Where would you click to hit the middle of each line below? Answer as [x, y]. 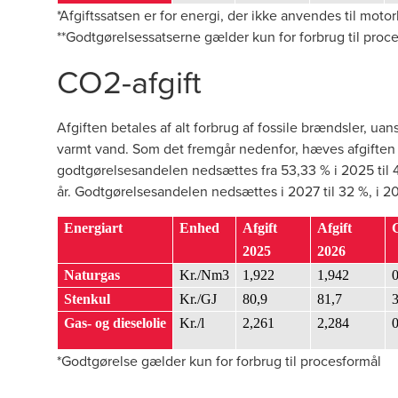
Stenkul [87, 299]
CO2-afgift [129, 81]
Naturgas [92, 275]
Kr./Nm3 [204, 275]
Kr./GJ [198, 299]
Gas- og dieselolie [115, 323]
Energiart [93, 228]
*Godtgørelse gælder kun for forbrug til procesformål [219, 361]
